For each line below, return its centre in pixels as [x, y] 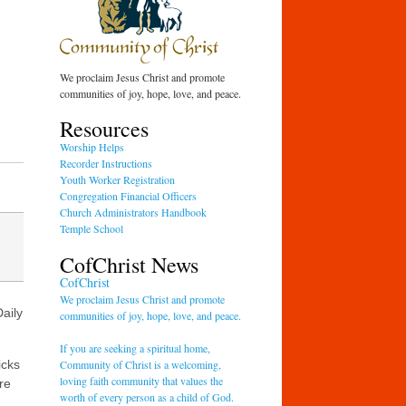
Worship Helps [92, 147]
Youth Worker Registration [118, 180]
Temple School [92, 229]
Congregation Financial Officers [129, 196]
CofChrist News [130, 264]
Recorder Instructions [106, 164]
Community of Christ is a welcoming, [141, 364]
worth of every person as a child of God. [147, 396]
